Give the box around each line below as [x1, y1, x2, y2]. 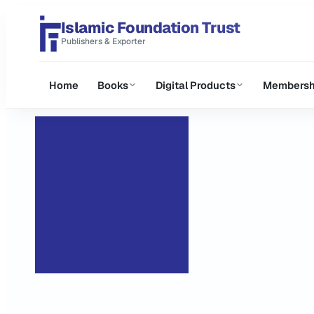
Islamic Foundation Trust [60, 18, 240, 38]
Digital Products [155, 78, 235, 92]
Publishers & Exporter [60, 36, 146, 48]
